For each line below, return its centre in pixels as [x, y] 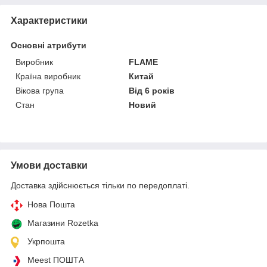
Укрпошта [46, 241]
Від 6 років [152, 90]
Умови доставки [49, 165]
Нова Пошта [51, 204]
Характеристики [49, 20]
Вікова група [40, 90]
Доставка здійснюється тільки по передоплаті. [100, 185]
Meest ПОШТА [56, 260]
